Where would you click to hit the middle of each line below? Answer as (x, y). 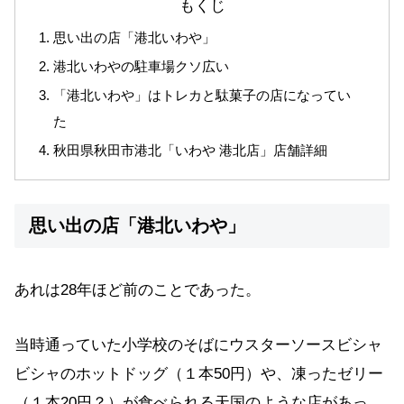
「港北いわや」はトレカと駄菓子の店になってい (202, 96)
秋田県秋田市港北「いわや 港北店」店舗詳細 (191, 151)
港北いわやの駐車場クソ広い (142, 67)
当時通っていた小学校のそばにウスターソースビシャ (198, 344)
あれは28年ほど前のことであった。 (138, 289)
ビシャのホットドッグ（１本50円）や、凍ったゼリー (199, 373)
